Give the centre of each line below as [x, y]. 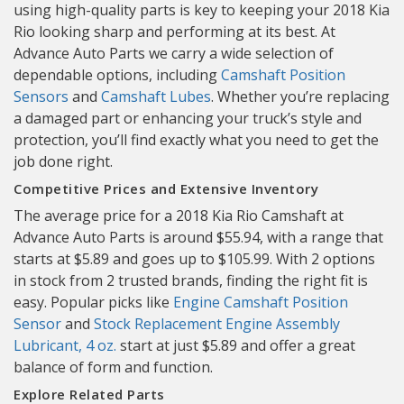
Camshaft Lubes [156, 96]
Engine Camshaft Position [261, 302]
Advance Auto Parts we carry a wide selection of [174, 53]
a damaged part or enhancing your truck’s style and [188, 118]
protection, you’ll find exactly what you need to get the [196, 140]
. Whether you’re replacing [300, 96]
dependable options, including [117, 75]
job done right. [63, 161]
